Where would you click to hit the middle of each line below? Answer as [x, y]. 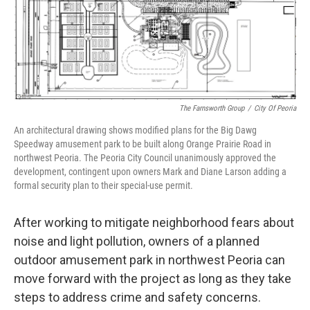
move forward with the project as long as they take [153, 279]
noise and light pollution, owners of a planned [137, 241]
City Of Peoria [275, 109]
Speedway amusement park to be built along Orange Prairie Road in [143, 144]
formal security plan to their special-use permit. [103, 186]
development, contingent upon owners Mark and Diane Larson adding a [150, 172]
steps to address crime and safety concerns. [137, 298]
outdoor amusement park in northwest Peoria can [149, 260]
